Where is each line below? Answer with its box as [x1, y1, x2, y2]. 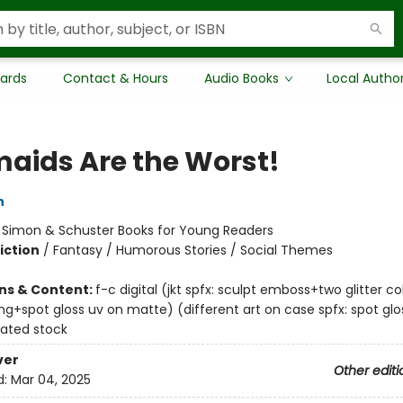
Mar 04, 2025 [10, 371, 91, 390]
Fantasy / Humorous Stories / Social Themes [52, 241, 333, 259]
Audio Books [204, 69, 279, 87]
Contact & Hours [63, 69, 168, 87]
